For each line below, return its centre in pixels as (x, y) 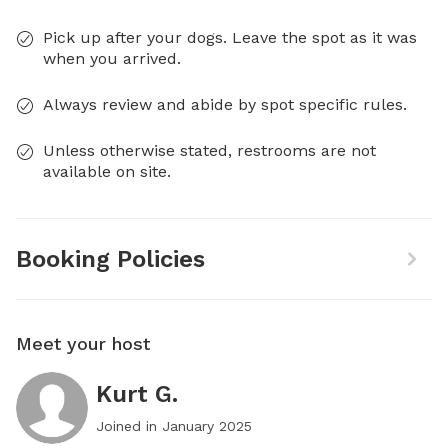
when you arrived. (112, 58)
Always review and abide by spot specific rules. (225, 104)
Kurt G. (137, 394)
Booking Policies (110, 259)
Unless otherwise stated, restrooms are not (209, 150)
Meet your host (83, 343)
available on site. (107, 171)
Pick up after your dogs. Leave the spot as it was (230, 37)
